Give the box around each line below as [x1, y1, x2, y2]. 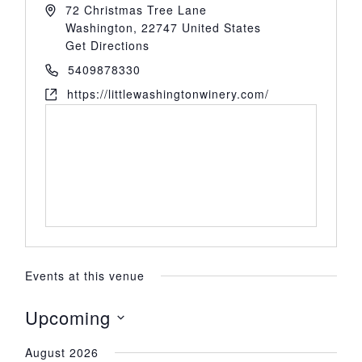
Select [23, 333, 70, 349]
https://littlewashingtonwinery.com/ [66, 86, 269, 103]
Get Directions [65, 37, 149, 54]
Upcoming [24, 305, 111, 330]
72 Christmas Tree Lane [65, 2, 207, 19]
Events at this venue [24, 267, 145, 284]
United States [181, 19, 261, 36]
